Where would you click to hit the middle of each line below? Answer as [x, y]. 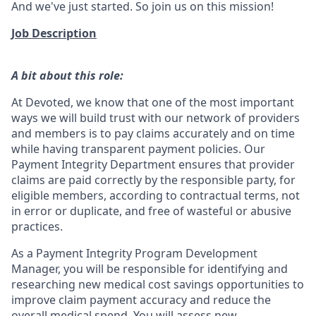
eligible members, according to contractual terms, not [156, 195]
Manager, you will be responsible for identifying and [150, 269]
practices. [37, 226]
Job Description [54, 33]
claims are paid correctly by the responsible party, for [153, 180]
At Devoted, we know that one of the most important [153, 102]
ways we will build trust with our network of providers [156, 118]
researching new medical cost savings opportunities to [158, 284]
